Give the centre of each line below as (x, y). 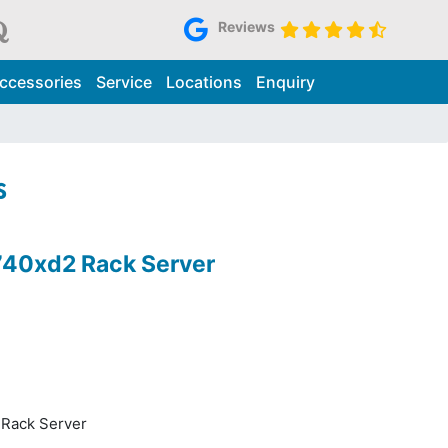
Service (123, 82)
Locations (203, 82)
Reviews (246, 26)
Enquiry (285, 82)
